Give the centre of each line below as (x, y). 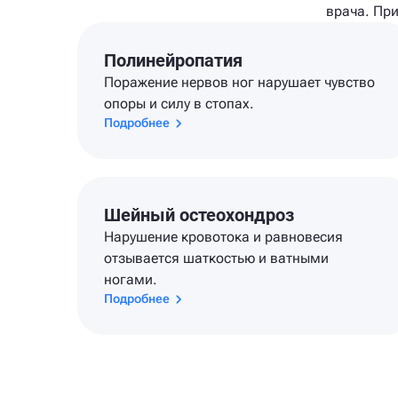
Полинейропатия (173, 60)
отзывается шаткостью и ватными (216, 258)
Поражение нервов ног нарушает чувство (239, 82)
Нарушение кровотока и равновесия (223, 237)
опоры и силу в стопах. (179, 103)
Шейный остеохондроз (199, 215)
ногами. (131, 279)
